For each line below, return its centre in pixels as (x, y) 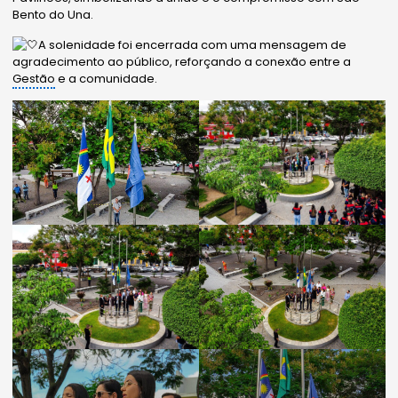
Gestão (34, 79)
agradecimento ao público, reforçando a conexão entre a (182, 62)
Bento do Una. (53, 15)
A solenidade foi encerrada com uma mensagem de (193, 45)
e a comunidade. (107, 79)
